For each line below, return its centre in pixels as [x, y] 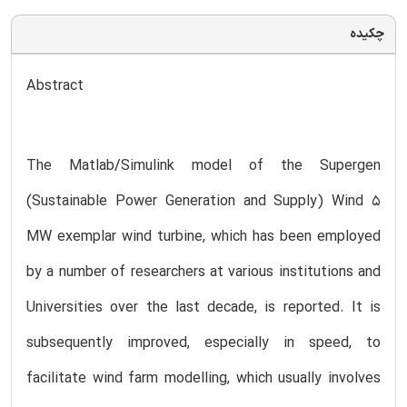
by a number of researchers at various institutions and [203, 272]
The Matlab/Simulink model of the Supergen [203, 166]
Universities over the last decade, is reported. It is [203, 308]
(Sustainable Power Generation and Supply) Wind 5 [203, 201]
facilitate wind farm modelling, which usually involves [203, 378]
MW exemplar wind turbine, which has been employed [203, 237]
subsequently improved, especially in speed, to [203, 343]
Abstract [55, 86]
